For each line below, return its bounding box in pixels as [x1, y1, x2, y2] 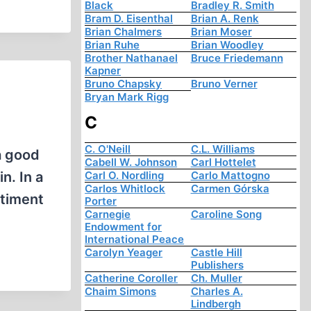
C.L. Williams [190, 142, 255, 156]
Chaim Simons [85, 285, 157, 299]
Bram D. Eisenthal [85, 12, 174, 26]
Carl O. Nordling [85, 169, 165, 183]
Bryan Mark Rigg [85, 90, 169, 104]
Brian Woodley [190, 38, 264, 52]
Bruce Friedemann [190, 51, 283, 65]
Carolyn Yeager [85, 246, 163, 260]
